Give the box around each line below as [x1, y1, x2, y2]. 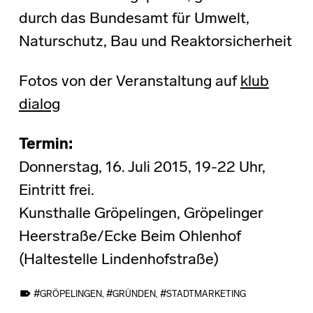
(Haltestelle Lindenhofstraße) [18, 252, 219, 268]
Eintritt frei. [18, 182, 94, 199]
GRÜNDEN [112, 289, 156, 299]
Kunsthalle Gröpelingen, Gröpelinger [18, 205, 263, 222]
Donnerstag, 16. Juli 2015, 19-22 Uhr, [18, 159, 265, 176]
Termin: [18, 136, 73, 153]
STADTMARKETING [166, 289, 246, 299]
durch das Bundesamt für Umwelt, [18, 10, 249, 27]
